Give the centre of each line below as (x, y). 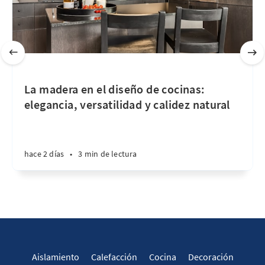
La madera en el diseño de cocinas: (115, 89)
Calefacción (114, 257)
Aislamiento (55, 257)
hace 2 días (44, 154)
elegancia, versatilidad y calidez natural (127, 104)
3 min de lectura (108, 154)
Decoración (211, 257)
